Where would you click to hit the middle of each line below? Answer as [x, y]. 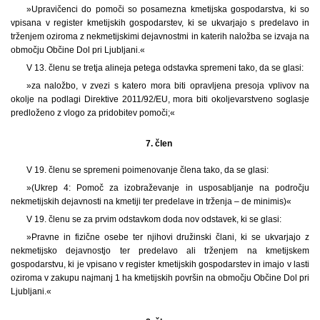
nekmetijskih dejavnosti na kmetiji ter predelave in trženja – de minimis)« [151, 201]
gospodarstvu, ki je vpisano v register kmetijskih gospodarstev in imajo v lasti [160, 264]
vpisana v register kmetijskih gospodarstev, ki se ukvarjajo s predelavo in [160, 22]
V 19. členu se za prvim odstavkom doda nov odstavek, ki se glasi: [154, 219]
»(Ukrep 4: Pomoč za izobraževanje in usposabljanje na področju [167, 187]
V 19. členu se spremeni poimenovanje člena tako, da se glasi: [147, 170]
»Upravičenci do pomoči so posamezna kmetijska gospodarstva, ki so [167, 9]
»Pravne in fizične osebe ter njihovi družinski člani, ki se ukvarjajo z [167, 237]
